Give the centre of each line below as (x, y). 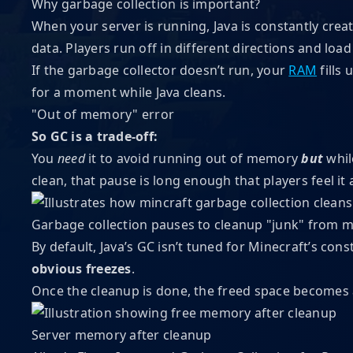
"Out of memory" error (103, 114)
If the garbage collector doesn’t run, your (160, 70)
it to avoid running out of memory (193, 158)
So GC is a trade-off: (95, 136)
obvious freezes (82, 269)
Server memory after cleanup (122, 335)
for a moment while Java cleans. (129, 92)
